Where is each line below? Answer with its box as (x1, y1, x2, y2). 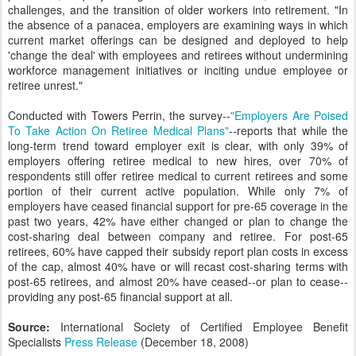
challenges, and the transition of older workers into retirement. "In (8, 2, 348, 17)
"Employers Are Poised (230, 107, 349, 123)
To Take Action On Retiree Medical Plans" (8, 122, 229, 138)
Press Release (64, 334, 137, 350)
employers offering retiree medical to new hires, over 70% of (8, 153, 348, 168)
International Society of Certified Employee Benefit (60, 319, 348, 335)
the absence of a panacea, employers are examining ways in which (8, 17, 348, 33)
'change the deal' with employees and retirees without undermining (8, 47, 348, 63)
